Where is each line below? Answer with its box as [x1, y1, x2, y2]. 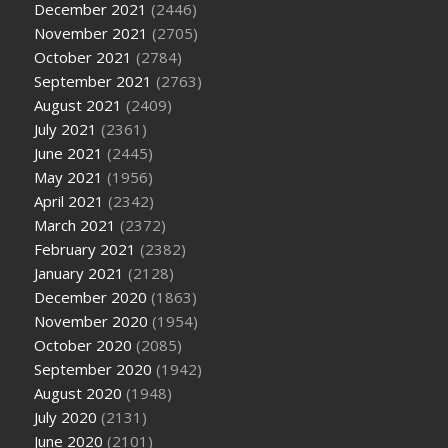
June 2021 [34, 142, 104, 163]
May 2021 [34, 166, 104, 187]
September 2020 [34, 358, 153, 379]
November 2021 [34, 22, 149, 43]
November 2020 [34, 310, 149, 331]
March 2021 [34, 214, 117, 235]
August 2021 [34, 94, 123, 115]
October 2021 [34, 46, 133, 67]
